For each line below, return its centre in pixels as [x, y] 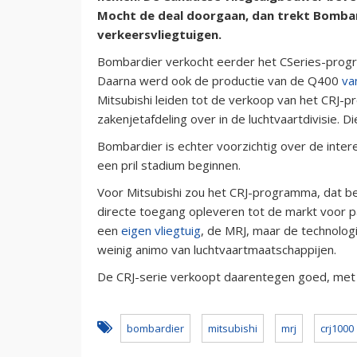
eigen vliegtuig [161, 230]
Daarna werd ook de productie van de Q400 [220, 80]
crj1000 [337, 328]
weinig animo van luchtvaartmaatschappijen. [217, 249]
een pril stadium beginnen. [169, 165]
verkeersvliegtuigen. [159, 34]
